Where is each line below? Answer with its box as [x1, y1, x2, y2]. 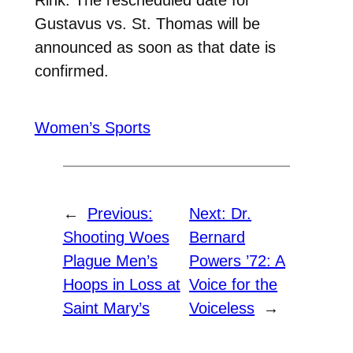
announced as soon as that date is [34, 38, 276, 56]
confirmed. [34, 61, 113, 80]
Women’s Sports [34, 119, 150, 137]
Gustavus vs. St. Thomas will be [34, 14, 260, 32]
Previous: [87, 205, 153, 223]
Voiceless [189, 299, 255, 318]
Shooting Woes [62, 229, 169, 247]
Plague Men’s [62, 252, 158, 270]
